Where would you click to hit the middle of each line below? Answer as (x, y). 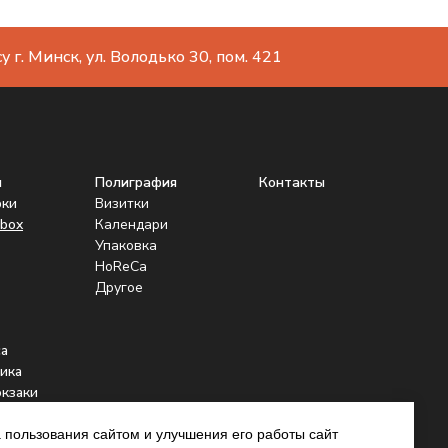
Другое (119, 287)
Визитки (122, 203)
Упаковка (126, 245)
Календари (131, 224)
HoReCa (121, 266)
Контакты (292, 182)
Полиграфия (136, 182)
